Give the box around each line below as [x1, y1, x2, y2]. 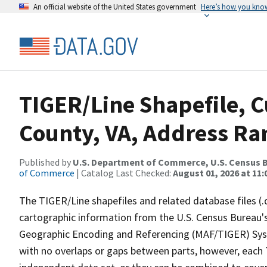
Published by [19, 156, 73, 168]
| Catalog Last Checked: [74, 167, 173, 179]
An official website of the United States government [33, 2, 196, 11]
